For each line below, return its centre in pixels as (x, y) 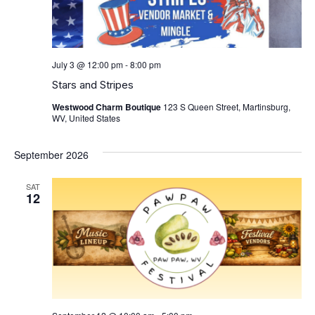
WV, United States (86, 118)
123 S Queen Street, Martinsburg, (226, 107)
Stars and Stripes (92, 85)
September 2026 (51, 155)
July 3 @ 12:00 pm (87, 65)
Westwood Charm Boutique (107, 107)
